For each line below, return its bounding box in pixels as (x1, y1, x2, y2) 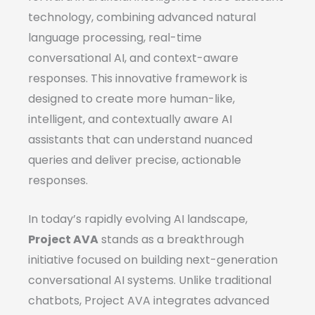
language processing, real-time (28, 30, 202, 46)
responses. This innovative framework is (28, 70, 247, 87)
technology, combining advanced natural (28, 9, 256, 26)
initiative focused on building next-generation (28, 251, 278, 268)
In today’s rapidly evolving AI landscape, (28, 210, 247, 227)
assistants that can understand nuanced (28, 131, 252, 148)
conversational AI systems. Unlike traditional (28, 271, 271, 288)
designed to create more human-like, (28, 91, 235, 108)
